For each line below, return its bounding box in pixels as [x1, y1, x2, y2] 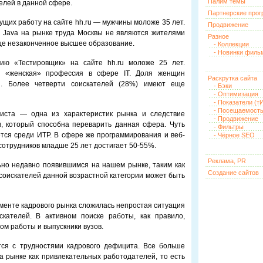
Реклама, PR [208, 157, 246, 164]
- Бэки [214, 82, 232, 89]
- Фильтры [214, 123, 244, 130]
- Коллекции [214, 41, 249, 48]
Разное [208, 33, 229, 40]
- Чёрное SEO [214, 131, 255, 139]
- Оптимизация [214, 90, 258, 97]
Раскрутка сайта [208, 75, 257, 82]
